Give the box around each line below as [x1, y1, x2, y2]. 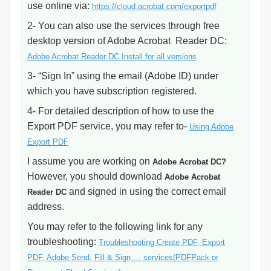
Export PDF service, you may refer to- [27, 121, 189, 131]
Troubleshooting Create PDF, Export [99, 238, 225, 247]
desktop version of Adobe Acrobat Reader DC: [27, 36, 227, 46]
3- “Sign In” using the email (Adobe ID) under [27, 71, 218, 81]
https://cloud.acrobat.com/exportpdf [92, 2, 217, 11]
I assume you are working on [27, 156, 152, 166]
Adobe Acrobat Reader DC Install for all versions [27, 52, 197, 61]
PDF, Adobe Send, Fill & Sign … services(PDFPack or [27, 253, 218, 262]
